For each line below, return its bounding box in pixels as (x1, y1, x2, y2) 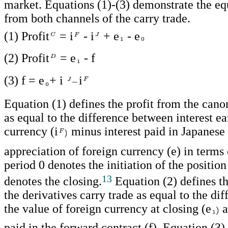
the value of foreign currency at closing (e (4, 202, 211, 215)
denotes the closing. (4, 174, 102, 188)
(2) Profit (4, 51, 49, 65)
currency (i (4, 125, 58, 138)
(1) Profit (4, 29, 49, 43)
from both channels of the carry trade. (4, 11, 190, 25)
